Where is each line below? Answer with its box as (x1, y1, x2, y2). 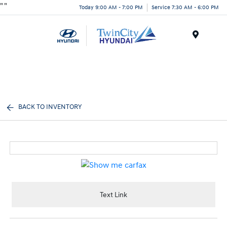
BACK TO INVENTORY (18, 103, 82, 111)
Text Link (100, 190, 127, 199)
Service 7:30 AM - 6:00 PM (152, 4, 219, 11)
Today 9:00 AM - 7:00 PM (79, 4, 143, 11)
